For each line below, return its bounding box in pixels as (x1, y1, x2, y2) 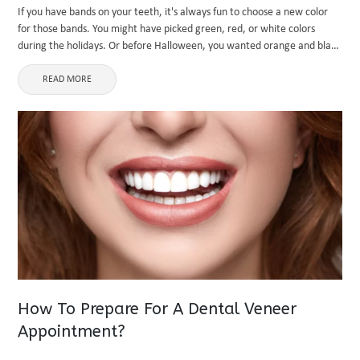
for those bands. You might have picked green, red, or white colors (18, 23, 316, 35)
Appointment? (18, 322, 126, 341)
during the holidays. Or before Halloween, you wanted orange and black (18, 40, 342, 52)
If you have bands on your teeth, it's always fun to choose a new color (18, 6, 329, 18)
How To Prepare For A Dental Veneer (18, 300, 297, 318)
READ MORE (43, 75, 92, 84)
